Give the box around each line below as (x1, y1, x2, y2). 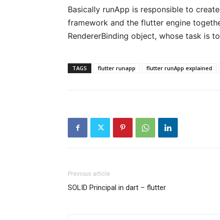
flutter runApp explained (146, 64, 212, 72)
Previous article (68, 170, 110, 177)
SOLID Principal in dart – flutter (68, 183, 166, 192)
